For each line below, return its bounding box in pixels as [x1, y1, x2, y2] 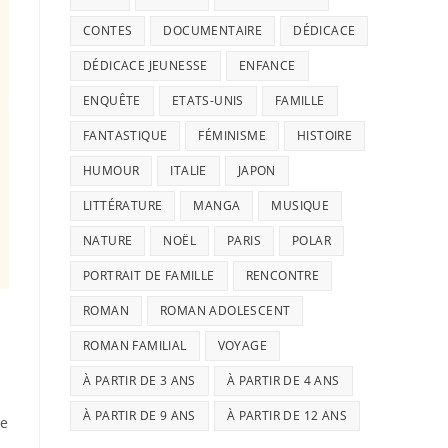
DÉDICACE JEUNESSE [83, 57, 208, 74]
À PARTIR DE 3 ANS [83, 372, 196, 389]
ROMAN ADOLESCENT [160, 302, 291, 319]
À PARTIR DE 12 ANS [226, 407, 348, 424]
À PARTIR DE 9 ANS [83, 407, 196, 424]
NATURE [83, 232, 133, 249]
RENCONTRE [245, 267, 320, 284]
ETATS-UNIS [171, 92, 244, 109]
